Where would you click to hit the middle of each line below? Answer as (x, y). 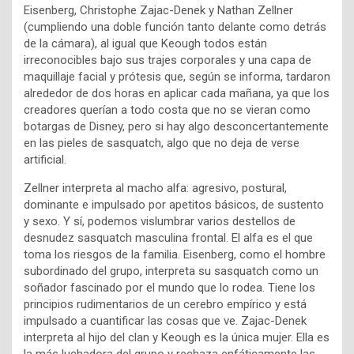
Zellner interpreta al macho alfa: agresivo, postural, (155, 188)
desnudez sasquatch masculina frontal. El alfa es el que (168, 238)
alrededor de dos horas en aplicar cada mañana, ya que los (177, 94)
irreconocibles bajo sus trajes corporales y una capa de (168, 60)
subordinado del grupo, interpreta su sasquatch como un (171, 271)
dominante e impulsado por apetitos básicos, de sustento (174, 205)
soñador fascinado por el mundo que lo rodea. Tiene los (169, 288)
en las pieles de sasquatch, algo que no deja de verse (162, 143)
